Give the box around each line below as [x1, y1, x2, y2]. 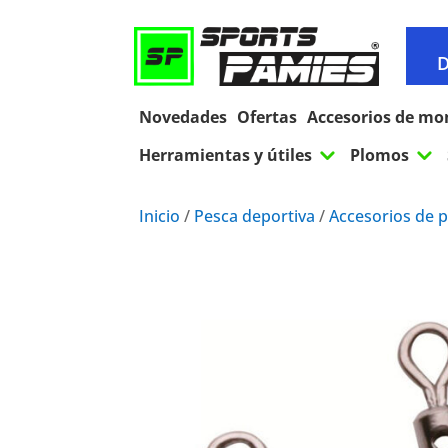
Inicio [139, 205, 181, 228]
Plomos [350, 144, 410, 167]
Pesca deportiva [194, 205, 316, 228]
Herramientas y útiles [139, 144, 313, 167]
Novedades [139, 106, 228, 129]
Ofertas [237, 106, 298, 129]
